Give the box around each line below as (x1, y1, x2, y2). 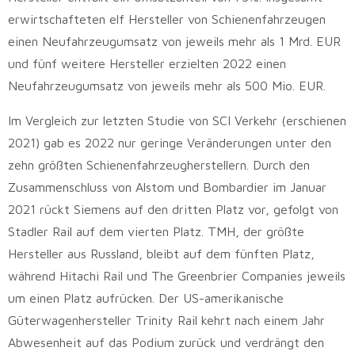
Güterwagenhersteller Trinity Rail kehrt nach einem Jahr (8, 312, 325, 327)
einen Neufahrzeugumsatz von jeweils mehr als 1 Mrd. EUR (8, 33, 341, 48)
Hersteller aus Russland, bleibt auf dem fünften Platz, (8, 246, 315, 261)
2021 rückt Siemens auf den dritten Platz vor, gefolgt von (8, 201, 338, 216)
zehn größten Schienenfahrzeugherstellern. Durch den (8, 157, 310, 172)
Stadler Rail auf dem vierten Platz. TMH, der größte (8, 223, 304, 239)
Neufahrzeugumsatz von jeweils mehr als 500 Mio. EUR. (8, 78, 326, 93)
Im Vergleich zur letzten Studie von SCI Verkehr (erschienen (8, 113, 346, 128)
